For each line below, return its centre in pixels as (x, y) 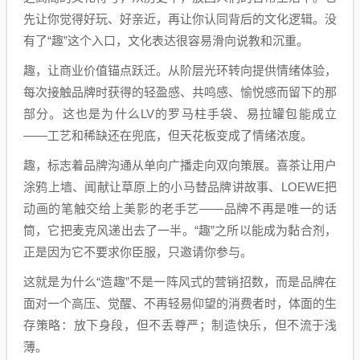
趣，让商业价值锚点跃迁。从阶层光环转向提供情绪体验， (180, 70)
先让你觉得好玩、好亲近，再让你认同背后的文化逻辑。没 (180, 18)
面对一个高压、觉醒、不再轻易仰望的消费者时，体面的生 (180, 303)
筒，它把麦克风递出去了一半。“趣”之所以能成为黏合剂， (180, 230)
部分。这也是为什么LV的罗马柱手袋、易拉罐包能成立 (180, 113)
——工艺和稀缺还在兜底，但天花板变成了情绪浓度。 (168, 135)
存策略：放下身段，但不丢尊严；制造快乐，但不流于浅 (180, 325)
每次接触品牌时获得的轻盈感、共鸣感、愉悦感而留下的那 (180, 92)
